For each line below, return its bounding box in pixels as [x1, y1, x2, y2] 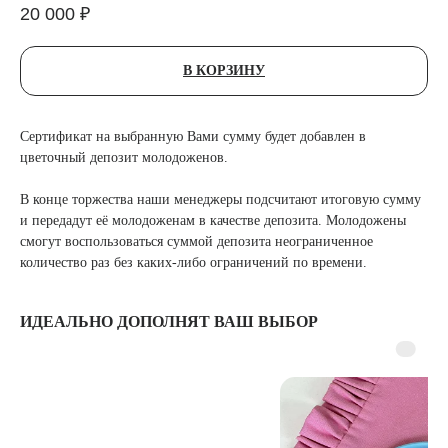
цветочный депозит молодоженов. [20, 150, 228, 166]
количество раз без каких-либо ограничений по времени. [20, 255, 367, 271]
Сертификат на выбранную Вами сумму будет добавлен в [20, 129, 366, 145]
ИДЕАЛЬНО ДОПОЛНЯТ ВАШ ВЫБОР [20, 313, 318, 331]
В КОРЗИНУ [183, 63, 265, 79]
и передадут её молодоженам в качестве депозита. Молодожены [20, 213, 406, 229]
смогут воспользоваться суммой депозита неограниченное [20, 234, 373, 250]
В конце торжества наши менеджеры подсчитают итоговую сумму [20, 192, 421, 208]
